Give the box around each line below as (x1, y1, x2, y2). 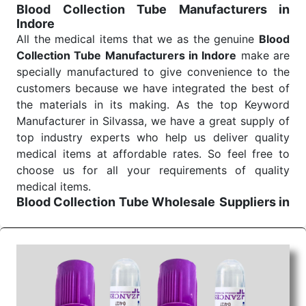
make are (236, 48, 290, 62)
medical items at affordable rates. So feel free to (16, 147, 290, 161)
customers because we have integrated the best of (16, 81, 290, 95)
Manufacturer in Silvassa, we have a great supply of (16, 114, 290, 128)
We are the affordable (16, 225, 159, 238)
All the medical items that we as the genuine (16, 32, 259, 46)
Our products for (190, 241, 290, 255)
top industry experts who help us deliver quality (16, 130, 290, 144)
